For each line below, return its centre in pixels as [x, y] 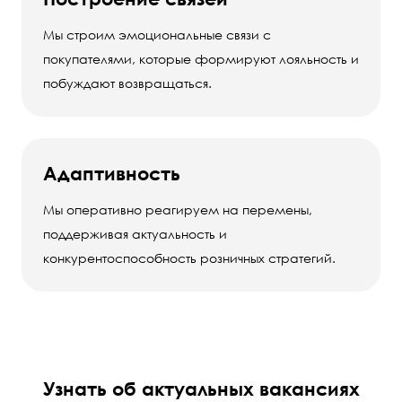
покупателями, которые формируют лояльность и [201, 58]
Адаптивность [112, 173]
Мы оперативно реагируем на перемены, [178, 209]
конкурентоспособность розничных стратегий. [189, 258]
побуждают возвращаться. [127, 83]
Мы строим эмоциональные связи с [157, 34]
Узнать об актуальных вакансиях [201, 388]
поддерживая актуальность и [135, 233]
